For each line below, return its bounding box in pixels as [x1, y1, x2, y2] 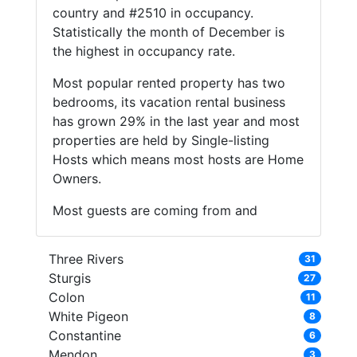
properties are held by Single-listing [52, 132, 269, 149]
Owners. [52, 171, 101, 187]
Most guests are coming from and [52, 202, 257, 219]
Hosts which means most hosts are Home [52, 151, 304, 168]
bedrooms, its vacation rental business [52, 94, 285, 111]
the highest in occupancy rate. [52, 43, 235, 60]
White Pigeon [48, 308, 128, 325]
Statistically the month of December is [52, 24, 284, 41]
